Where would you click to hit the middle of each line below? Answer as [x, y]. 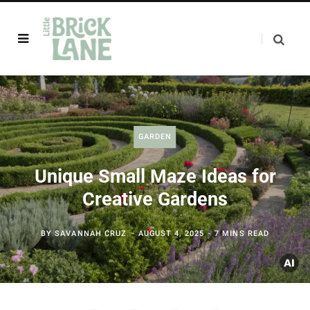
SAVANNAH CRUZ [91, 234]
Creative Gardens [155, 199]
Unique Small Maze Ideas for [155, 176]
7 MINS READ [242, 234]
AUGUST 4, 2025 [171, 234]
